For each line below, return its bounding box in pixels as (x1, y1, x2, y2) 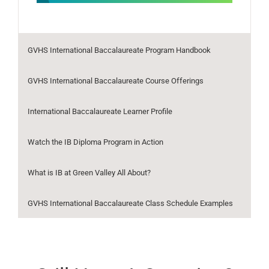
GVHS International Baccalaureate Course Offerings (27, 76, 204, 86)
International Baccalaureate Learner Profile (27, 107, 172, 116)
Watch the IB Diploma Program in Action (27, 138, 163, 147)
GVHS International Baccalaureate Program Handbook (27, 46, 211, 55)
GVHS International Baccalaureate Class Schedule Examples (27, 199, 233, 208)
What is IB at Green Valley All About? (27, 168, 151, 178)
